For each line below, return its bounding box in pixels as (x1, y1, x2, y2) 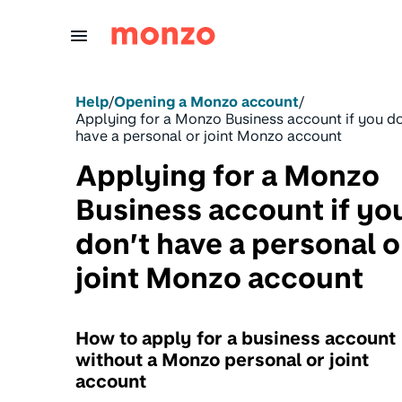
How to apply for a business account (75, 328, 396, 349)
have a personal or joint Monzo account (75, 127, 342, 144)
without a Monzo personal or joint (75, 349, 369, 371)
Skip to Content (21, 13, 127, 31)
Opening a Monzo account (114, 93, 299, 110)
